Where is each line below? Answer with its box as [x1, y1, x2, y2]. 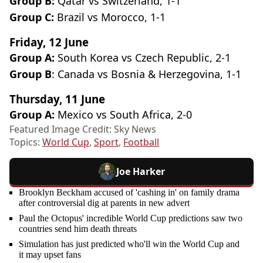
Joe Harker [116, 165, 165, 178]
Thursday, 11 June [9, 92, 105, 107]
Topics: [9, 136, 42, 149]
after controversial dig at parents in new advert [19, 198, 190, 208]
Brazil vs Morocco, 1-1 [57, 10, 166, 25]
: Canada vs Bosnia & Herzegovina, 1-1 [52, 67, 241, 82]
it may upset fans [19, 249, 81, 260]
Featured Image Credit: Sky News [9, 123, 156, 136]
